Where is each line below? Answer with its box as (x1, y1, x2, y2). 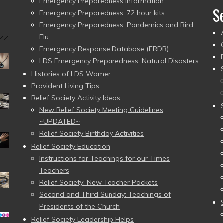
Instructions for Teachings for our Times (39, 154, 170, 163)
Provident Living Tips (31, 81, 99, 90)
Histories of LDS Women (31, 69, 112, 78)
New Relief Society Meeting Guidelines (39, 105, 163, 114)
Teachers (39, 166, 69, 175)
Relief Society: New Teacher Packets (39, 178, 158, 187)
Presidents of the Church (39, 202, 120, 211)
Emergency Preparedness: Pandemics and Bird (39, 20, 193, 29)
